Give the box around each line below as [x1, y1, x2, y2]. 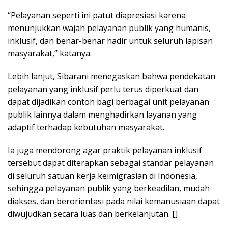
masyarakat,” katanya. [8, 47, 92, 59]
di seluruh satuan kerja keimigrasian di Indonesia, [8, 169, 197, 181]
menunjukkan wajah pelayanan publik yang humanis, [8, 22, 211, 34]
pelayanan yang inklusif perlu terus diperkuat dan [8, 83, 198, 95]
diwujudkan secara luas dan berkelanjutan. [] [8, 208, 178, 219]
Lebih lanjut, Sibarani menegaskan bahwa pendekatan [8, 70, 215, 82]
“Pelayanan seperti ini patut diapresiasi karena [8, 9, 186, 21]
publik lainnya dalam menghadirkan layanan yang [8, 108, 197, 120]
